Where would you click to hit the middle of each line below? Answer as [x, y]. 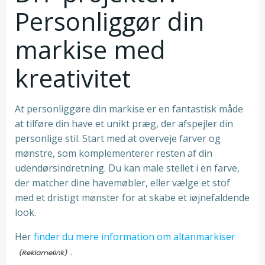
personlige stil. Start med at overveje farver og [118, 138]
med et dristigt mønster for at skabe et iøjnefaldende [132, 198]
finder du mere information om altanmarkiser [135, 237]
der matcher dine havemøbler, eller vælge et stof [122, 183]
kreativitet [73, 78]
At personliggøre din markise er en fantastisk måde [129, 109]
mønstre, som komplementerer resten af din [114, 153]
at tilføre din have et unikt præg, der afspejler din [124, 124]
